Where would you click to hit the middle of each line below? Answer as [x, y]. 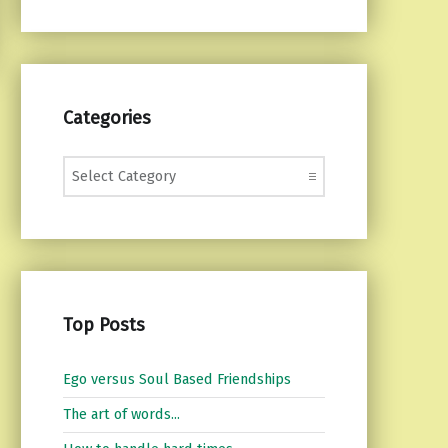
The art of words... [121, 414]
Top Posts [103, 324]
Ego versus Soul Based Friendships [176, 379]
